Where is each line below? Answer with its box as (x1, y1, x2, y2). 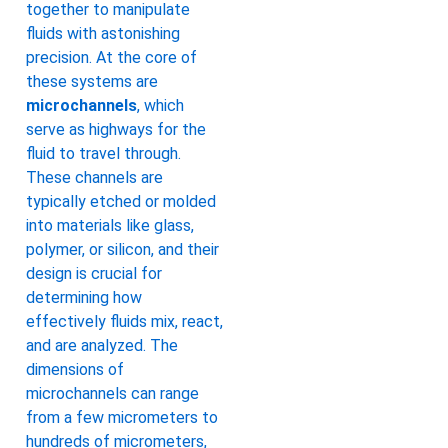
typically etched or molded (26, 192, 216, 212)
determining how (26, 288, 142, 308)
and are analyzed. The (26, 336, 178, 356)
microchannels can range (26, 384, 199, 404)
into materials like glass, (26, 216, 194, 236)
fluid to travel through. (26, 144, 181, 164)
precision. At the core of (26, 48, 197, 68)
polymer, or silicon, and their (26, 240, 219, 260)
